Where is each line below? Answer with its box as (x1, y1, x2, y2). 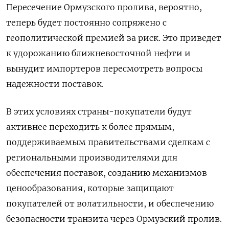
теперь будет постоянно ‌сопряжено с (6, 17, 167, 28)
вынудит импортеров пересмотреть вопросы (6, 63, 202, 74)
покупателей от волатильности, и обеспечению (6, 198, 214, 209)
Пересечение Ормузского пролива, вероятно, (6, 2, 202, 13)
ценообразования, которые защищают (6, 183, 174, 194)
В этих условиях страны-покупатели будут (6, 106, 192, 117)
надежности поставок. (6, 79, 104, 89)
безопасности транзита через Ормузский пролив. (6, 214, 222, 224)
